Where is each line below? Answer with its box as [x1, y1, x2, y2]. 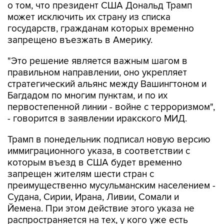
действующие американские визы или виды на [7, 205, 212, 216]
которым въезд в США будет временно [7, 136, 182, 147]
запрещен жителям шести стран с [7, 147, 154, 159]
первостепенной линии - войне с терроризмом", [7, 80, 215, 92]
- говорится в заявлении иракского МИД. [7, 92, 187, 103]
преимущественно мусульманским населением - [7, 159, 215, 170]
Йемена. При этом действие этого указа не [7, 182, 194, 193]
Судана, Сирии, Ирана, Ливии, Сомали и [7, 170, 179, 182]
